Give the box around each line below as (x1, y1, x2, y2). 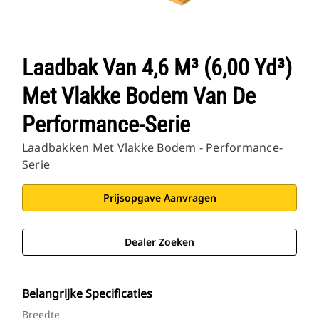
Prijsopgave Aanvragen (103, 191, 216, 205)
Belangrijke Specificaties (22, 286, 152, 302)
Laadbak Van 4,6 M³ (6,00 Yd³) (22, 54, 292, 82)
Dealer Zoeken (125, 235, 194, 249)
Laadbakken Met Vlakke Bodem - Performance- (22, 140, 283, 156)
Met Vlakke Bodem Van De (22, 83, 256, 110)
